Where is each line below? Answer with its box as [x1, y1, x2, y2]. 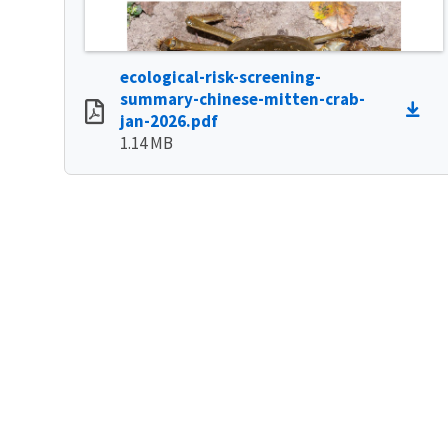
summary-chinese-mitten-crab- [120, 88, 365, 111]
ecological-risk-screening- [120, 66, 321, 89]
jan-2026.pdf [120, 110, 218, 133]
